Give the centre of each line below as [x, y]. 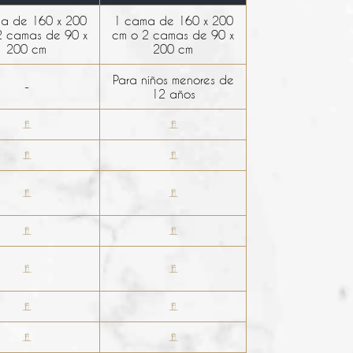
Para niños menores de [173, 79]
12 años [173, 93]
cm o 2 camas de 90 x [173, 34]
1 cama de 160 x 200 [173, 20]
